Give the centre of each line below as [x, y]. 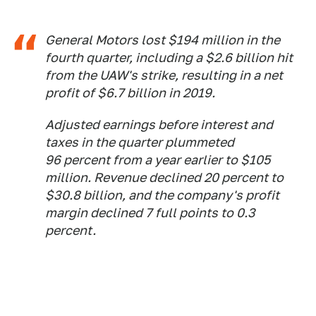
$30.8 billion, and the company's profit [162, 195]
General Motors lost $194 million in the [163, 40]
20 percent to [244, 178]
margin [66, 213]
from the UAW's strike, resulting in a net [164, 75]
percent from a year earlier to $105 [167, 160]
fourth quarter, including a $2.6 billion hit [169, 58]
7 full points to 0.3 [200, 213]
